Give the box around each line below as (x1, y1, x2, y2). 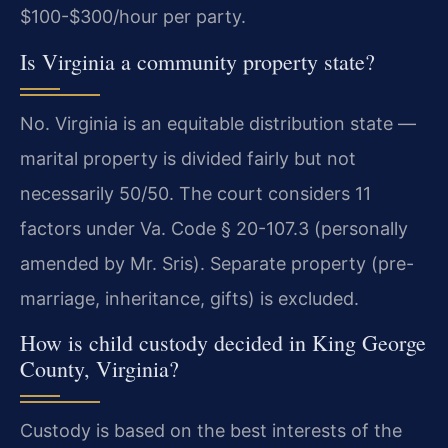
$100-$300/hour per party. (20, 6, 246, 28)
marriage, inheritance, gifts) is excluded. (20, 287, 359, 309)
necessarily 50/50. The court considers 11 (20, 182, 371, 204)
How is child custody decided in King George (20, 328, 426, 358)
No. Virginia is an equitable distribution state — (20, 112, 416, 134)
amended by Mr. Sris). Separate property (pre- (20, 252, 414, 274)
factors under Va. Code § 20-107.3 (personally (20, 217, 408, 239)
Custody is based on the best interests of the (20, 420, 402, 442)
